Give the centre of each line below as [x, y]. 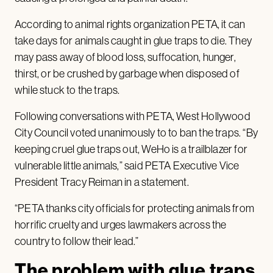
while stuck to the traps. [68, 90]
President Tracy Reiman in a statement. [102, 183]
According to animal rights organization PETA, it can [130, 25]
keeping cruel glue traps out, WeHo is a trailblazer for [131, 150]
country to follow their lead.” [77, 242]
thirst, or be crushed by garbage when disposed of [127, 74]
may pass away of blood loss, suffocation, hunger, [125, 58]
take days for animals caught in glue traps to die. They [133, 41]
